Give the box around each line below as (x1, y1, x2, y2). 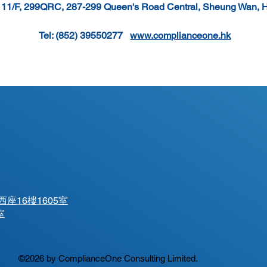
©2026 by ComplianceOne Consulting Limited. (18, 253, 198, 264)
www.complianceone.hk (130, 30, 231, 42)
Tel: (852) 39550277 (39, 30, 131, 42)
